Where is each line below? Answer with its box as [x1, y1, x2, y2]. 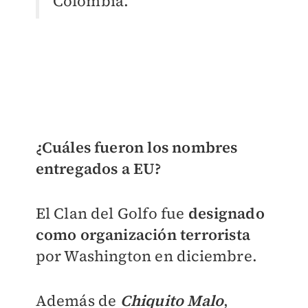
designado [188, 202, 265, 223]
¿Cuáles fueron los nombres [35, 136, 238, 157]
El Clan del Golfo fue [35, 202, 188, 223]
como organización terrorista [35, 223, 251, 245]
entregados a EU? [35, 157, 162, 179]
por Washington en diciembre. [35, 245, 258, 266]
